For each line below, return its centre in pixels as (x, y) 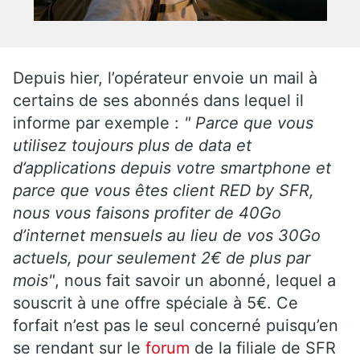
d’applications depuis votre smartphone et (172, 168)
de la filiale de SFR (265, 348)
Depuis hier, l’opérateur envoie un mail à (165, 78)
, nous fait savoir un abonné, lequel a (195, 280)
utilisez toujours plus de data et (132, 145)
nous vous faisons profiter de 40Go (147, 213)
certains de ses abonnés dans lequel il (158, 100)
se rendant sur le (77, 348)
